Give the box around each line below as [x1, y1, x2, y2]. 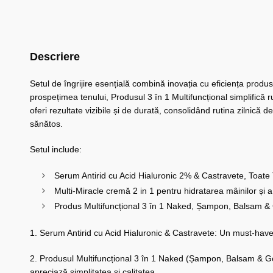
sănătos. [29, 119, 63, 129]
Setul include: [29, 144, 82, 155]
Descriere [29, 51, 80, 63]
